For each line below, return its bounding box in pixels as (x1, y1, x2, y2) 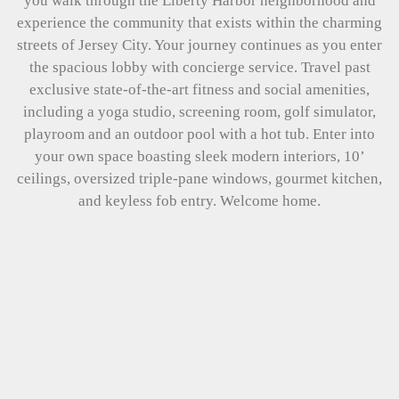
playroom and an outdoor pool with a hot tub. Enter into (24, 126, 375, 143)
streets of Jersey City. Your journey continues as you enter (17, 37, 382, 54)
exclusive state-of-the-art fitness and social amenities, (29, 81, 370, 99)
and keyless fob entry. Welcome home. (78, 192, 321, 210)
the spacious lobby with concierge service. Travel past (28, 59, 370, 77)
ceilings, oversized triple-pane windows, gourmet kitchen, (17, 170, 382, 188)
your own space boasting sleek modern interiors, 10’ (34, 148, 365, 166)
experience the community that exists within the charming (17, 14, 382, 32)
